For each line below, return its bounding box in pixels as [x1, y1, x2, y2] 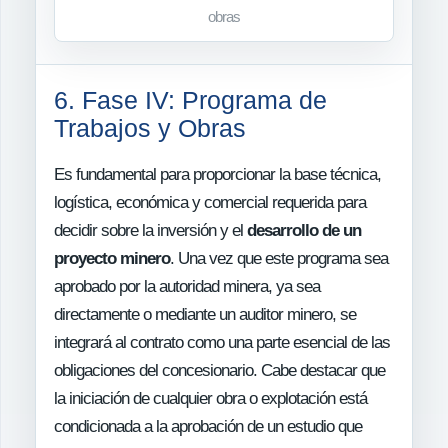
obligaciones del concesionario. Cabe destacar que [54, 361, 385, 381]
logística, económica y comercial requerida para [54, 193, 366, 213]
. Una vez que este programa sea [170, 249, 388, 269]
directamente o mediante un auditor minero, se [54, 305, 356, 325]
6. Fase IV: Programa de [54, 87, 327, 115]
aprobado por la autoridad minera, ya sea [54, 277, 320, 297]
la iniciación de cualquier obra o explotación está [54, 389, 367, 409]
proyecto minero [54, 249, 170, 269]
